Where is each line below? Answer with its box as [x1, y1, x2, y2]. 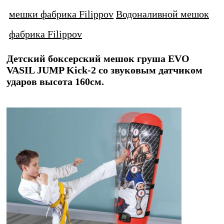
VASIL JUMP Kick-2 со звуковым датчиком [6, 64, 202, 76]
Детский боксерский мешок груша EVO [6, 53, 189, 64]
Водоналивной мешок [116, 8, 209, 19]
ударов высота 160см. [6, 76, 104, 87]
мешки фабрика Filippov [9, 8, 113, 19]
